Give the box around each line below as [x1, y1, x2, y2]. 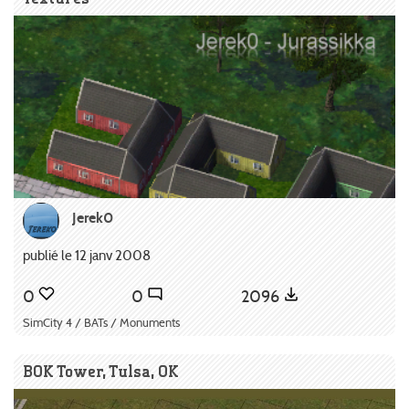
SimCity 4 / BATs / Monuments [23, 316, 180, 330]
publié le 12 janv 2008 [23, 246, 151, 265]
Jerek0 [72, 209, 113, 227]
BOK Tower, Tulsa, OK [23, 361, 179, 383]
